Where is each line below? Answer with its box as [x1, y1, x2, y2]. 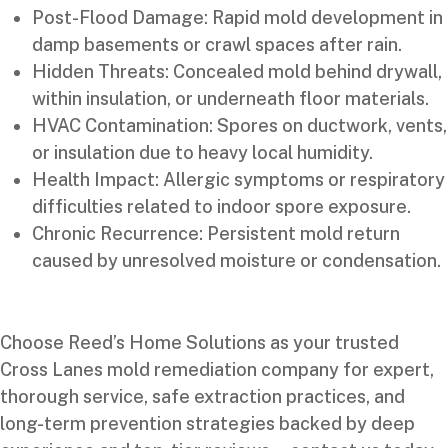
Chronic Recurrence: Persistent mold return [32, 222, 400, 244]
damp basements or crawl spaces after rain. [32, 33, 402, 55]
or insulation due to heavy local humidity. [32, 141, 373, 163]
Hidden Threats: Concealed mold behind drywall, [32, 60, 442, 82]
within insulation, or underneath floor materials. [32, 87, 429, 109]
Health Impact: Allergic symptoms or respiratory [32, 168, 445, 190]
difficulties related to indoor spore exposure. [32, 195, 411, 217]
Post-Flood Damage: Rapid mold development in [32, 6, 443, 28]
